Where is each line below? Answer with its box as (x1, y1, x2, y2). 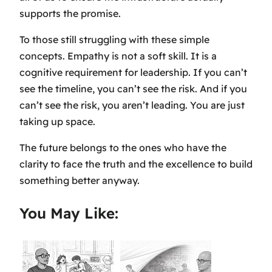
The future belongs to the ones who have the (19, 141, 226, 154)
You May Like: (19, 204, 118, 223)
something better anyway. (19, 174, 140, 187)
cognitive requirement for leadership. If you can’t (19, 66, 247, 79)
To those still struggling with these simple (19, 33, 209, 46)
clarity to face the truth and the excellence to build (19, 158, 253, 171)
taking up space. (19, 115, 95, 128)
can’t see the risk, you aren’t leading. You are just (19, 99, 245, 112)
